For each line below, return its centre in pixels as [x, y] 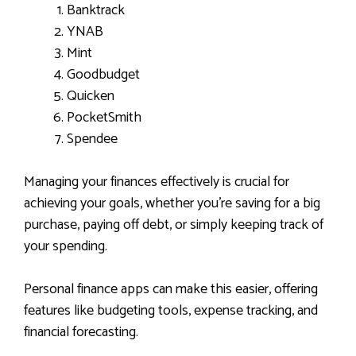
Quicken [91, 97]
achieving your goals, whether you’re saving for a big [172, 204]
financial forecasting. [83, 333]
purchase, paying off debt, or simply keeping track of [174, 225]
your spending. [67, 247]
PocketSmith [104, 118]
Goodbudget [103, 75]
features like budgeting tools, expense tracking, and [171, 311]
